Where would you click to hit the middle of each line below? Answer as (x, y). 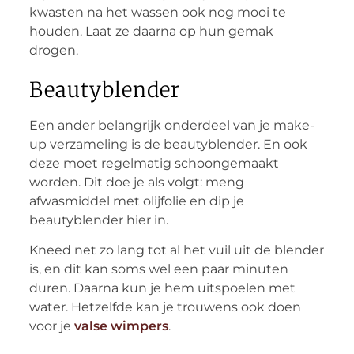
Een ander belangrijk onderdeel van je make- (171, 125)
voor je (51, 326)
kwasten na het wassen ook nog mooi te (157, 12)
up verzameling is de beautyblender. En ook (168, 144)
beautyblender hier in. (98, 220)
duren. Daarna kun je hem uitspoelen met (162, 288)
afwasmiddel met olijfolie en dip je (136, 201)
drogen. (53, 50)
